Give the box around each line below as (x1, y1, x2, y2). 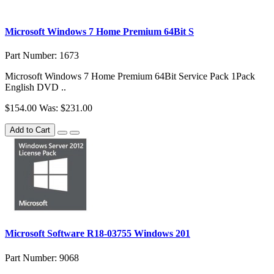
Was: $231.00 (39, 103, 92, 114)
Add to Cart (10, 125, 50, 135)
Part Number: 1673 (5, 50, 79, 61)
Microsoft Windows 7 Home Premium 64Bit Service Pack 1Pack (5, 71, 255, 82)
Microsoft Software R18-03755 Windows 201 (5, 228, 190, 239)
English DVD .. (5, 82, 66, 93)
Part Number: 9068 (5, 252, 79, 263)
